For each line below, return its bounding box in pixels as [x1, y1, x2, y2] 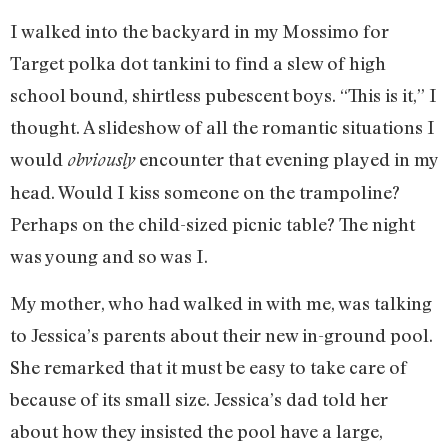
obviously [67, 149, 135, 171]
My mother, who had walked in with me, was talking [10, 291, 432, 314]
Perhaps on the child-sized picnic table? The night [10, 213, 415, 236]
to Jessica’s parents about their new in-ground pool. [10, 323, 433, 346]
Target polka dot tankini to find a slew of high [10, 52, 386, 75]
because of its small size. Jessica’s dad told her [10, 387, 388, 410]
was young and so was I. [10, 245, 208, 268]
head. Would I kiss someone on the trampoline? [10, 181, 400, 204]
